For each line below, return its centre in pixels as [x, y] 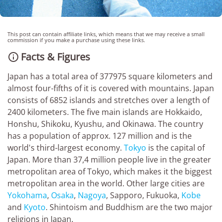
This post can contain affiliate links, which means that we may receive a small [106, 34]
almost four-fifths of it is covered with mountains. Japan [111, 88]
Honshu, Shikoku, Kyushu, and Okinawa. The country [105, 124]
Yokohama [27, 195]
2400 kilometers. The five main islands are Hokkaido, [105, 112]
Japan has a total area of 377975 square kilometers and [110, 77]
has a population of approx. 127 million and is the [100, 136]
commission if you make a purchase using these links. [76, 40]
